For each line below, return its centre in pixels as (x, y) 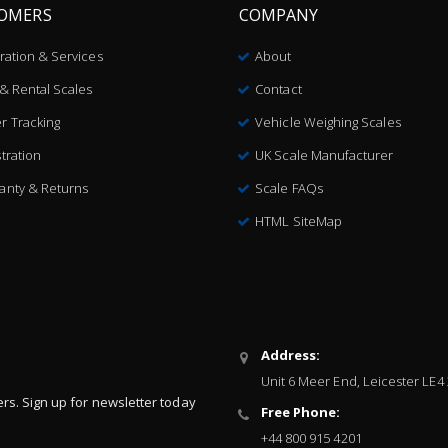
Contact (278, 88)
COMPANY (279, 14)
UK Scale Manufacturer (324, 154)
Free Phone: (300, 411)
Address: (290, 354)
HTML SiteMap (298, 220)
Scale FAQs (289, 187)
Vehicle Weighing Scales (328, 121)
